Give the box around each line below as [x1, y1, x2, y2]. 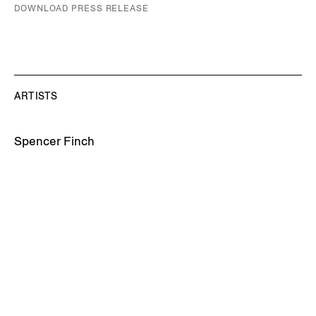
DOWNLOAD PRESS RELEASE [14, 3, 149, 14]
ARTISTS [14, 90, 58, 103]
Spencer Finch [14, 133, 95, 150]
